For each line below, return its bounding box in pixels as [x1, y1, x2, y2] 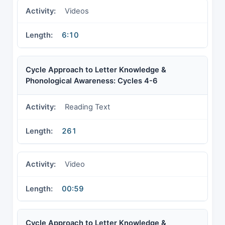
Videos [65, 6, 89, 16]
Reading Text [65, 102, 110, 111]
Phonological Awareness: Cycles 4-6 [26, 76, 158, 85]
